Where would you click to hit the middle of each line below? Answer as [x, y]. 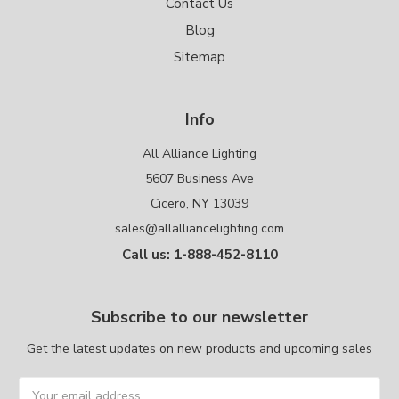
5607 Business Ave [199, 179]
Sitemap [199, 57]
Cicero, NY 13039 [199, 204]
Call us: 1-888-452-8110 [199, 255]
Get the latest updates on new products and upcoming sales [199, 349]
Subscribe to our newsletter [199, 318]
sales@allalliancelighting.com [199, 229]
